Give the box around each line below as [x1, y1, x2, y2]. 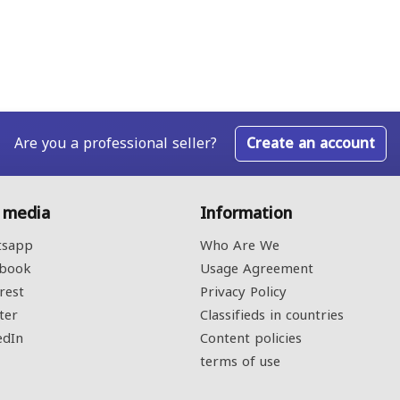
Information [200, 198, 292, 229]
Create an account [246, 129, 375, 157]
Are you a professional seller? [13, 129, 217, 157]
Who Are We [200, 233, 279, 258]
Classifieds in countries [200, 303, 344, 328]
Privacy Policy [200, 279, 287, 304]
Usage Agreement [200, 256, 313, 281]
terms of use [200, 349, 280, 374]
